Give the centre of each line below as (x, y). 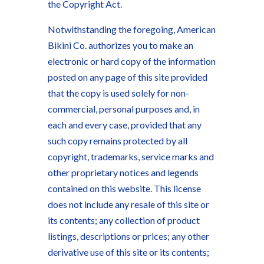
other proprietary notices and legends (123, 172)
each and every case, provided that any (124, 125)
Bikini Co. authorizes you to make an (120, 45)
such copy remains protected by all (117, 141)
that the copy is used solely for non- (118, 93)
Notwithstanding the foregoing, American (131, 29)
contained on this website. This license (124, 188)
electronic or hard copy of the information (131, 61)
